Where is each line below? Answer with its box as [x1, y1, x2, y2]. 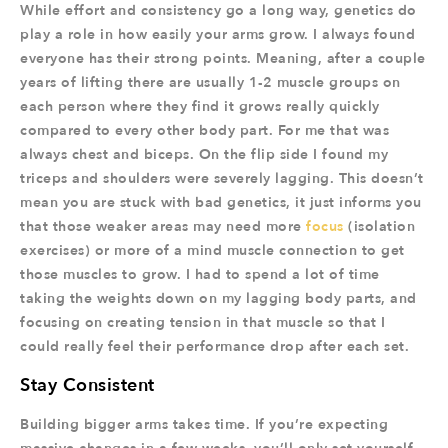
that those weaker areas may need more [20, 217, 306, 236]
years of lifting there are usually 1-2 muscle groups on [20, 73, 401, 92]
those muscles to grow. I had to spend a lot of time [20, 265, 380, 284]
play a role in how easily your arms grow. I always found [20, 25, 415, 44]
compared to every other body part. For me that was [20, 121, 389, 140]
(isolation [343, 217, 415, 236]
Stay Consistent [20, 373, 155, 398]
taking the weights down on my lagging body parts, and [20, 289, 417, 308]
